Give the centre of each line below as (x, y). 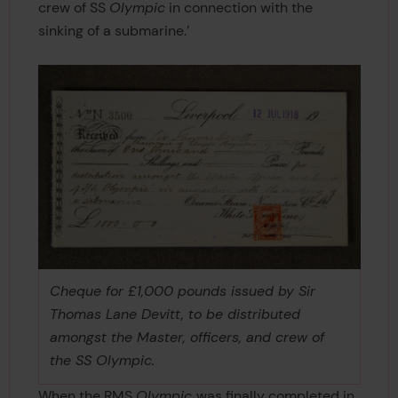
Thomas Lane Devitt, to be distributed (175, 314)
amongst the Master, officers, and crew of (187, 338)
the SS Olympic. (102, 361)
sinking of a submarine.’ (113, 31)
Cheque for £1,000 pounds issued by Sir (182, 291)
